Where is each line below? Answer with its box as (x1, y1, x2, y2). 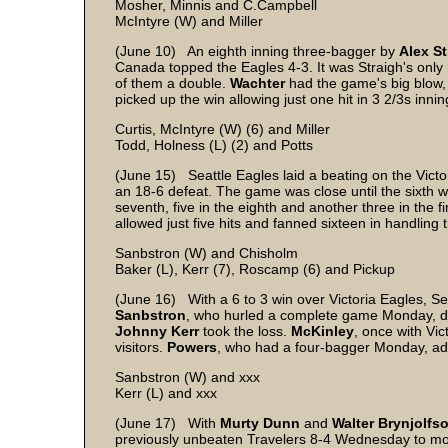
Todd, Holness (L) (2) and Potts (115, 137, 313, 153)
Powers (167, 339, 217, 355)
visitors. (115, 339, 167, 355)
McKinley (291, 323, 354, 339)
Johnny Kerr (115, 323, 199, 339)
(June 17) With (115, 415, 220, 431)
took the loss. (199, 323, 291, 339)
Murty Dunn (220, 415, 300, 431)
